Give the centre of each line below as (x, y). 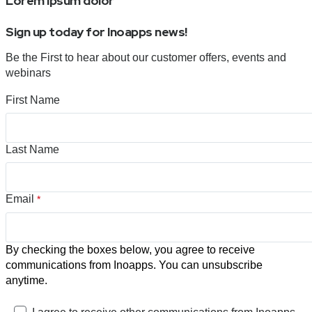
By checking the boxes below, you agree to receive (130, 249)
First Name (33, 100)
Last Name (32, 149)
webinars (30, 72)
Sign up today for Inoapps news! (96, 31)
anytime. (26, 280)
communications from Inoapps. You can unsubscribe (134, 265)
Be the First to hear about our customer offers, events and (146, 57)
